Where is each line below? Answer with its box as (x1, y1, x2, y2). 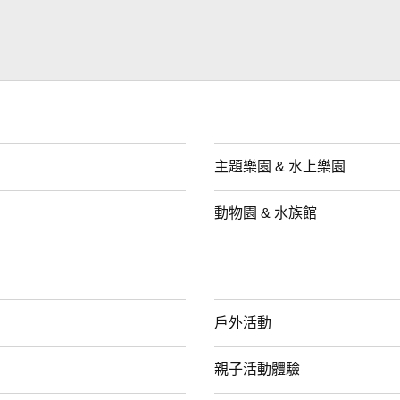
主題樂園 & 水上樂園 (214, 158, 346, 174)
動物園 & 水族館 (214, 204, 317, 221)
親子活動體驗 (214, 361, 300, 377)
